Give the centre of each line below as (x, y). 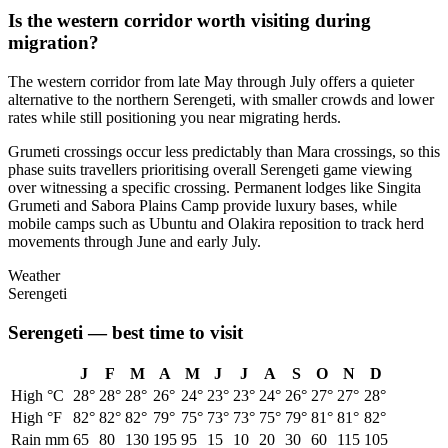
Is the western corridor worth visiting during (189, 21)
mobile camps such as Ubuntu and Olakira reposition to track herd (216, 224)
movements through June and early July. (134, 242)
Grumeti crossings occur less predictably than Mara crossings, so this (224, 152)
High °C (37, 396)
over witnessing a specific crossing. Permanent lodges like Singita (214, 188)
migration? (53, 43)
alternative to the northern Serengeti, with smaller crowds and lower (221, 100)
